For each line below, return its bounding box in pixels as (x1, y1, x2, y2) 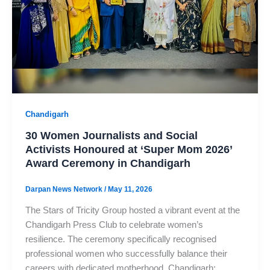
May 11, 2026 (107, 184, 152, 193)
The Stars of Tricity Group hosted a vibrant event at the (25, 205, 240, 215)
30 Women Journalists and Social (25, 128, 198, 142)
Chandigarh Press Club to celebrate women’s (25, 219, 203, 230)
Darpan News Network (25, 184, 104, 193)
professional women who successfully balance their (25, 248, 227, 259)
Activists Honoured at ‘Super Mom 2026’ (25, 142, 232, 155)
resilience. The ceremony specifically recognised (25, 234, 216, 244)
